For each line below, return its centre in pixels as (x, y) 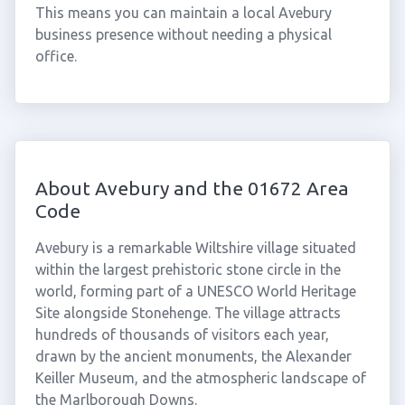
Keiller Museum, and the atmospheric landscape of (200, 378)
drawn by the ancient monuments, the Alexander (193, 356)
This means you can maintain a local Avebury (183, 13)
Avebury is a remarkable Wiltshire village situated (195, 248)
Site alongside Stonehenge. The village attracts (188, 313)
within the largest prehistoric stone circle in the (188, 269)
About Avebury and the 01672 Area (192, 188)
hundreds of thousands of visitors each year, (182, 334)
